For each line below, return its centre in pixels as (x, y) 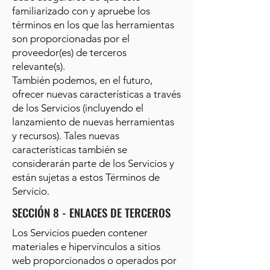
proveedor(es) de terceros (69, 52)
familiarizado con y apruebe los (81, 11)
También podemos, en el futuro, (82, 80)
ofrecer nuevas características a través (96, 94)
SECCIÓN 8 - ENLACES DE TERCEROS (91, 212)
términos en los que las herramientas (93, 25)
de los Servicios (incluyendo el (78, 108)
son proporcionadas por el (71, 39)
